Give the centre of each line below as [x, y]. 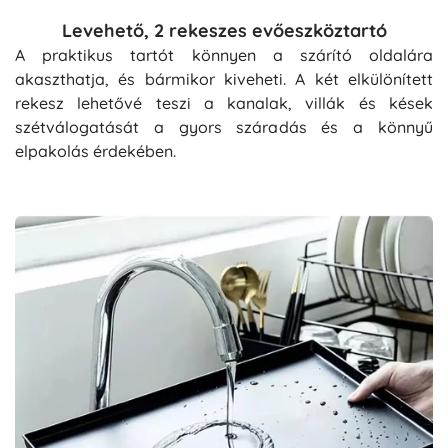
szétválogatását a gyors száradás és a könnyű [224, 127]
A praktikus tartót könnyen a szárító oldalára [224, 55]
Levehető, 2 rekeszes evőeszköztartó [224, 30]
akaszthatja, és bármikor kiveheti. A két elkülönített [224, 79]
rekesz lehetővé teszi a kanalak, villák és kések [224, 103]
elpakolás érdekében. [95, 151]
